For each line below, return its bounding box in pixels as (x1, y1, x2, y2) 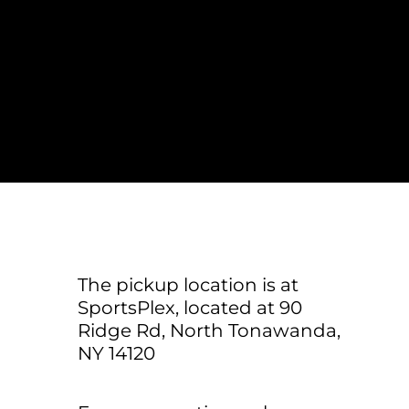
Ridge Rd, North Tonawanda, (78, 320, 341, 341)
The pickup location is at (78, 274, 299, 296)
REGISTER (309, 16, 364, 29)
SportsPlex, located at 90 (78, 297, 302, 319)
